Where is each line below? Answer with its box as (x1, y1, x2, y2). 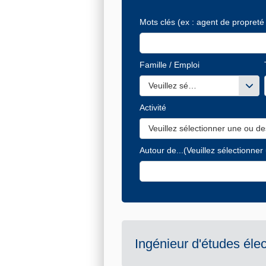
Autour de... (140, 145, 183, 156)
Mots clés (140, 17, 175, 27)
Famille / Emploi (140, 60, 199, 70)
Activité (140, 103, 166, 113)
